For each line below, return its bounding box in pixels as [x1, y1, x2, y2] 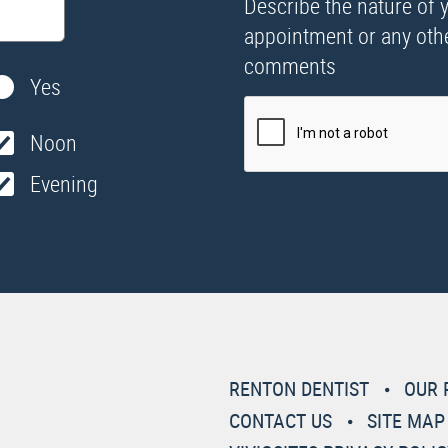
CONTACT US [229, 407, 332, 434]
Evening [29, 169, 98, 198]
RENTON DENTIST [229, 375, 369, 402]
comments [244, 51, 336, 80]
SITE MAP [367, 407, 445, 434]
